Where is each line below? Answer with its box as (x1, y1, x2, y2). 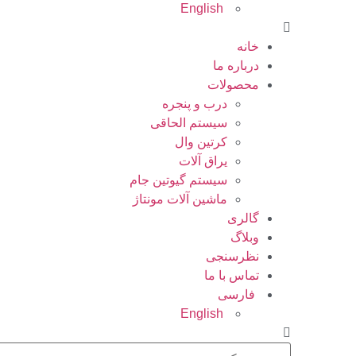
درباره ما (213, 59, 259, 72)
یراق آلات (179, 154, 227, 168)
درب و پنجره (162, 97, 227, 110)
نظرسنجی (206, 250, 259, 263)
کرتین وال (175, 135, 227, 149)
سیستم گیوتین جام (130, 173, 227, 187)
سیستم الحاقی (150, 116, 227, 130)
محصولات (207, 78, 259, 91)
